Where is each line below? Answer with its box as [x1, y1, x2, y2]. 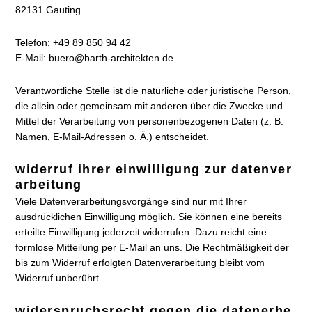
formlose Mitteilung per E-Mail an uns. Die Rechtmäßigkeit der [15, 242, 290, 253]
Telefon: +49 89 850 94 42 [15, 37, 132, 48]
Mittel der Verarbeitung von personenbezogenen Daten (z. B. [15, 116, 284, 127]
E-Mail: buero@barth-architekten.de [15, 52, 174, 63]
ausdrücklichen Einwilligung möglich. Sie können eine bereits [15, 211, 283, 222]
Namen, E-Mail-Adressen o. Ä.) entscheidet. [15, 131, 210, 142]
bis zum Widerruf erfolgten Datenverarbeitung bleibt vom [15, 257, 265, 268]
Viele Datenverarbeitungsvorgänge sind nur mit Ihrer [15, 196, 247, 207]
